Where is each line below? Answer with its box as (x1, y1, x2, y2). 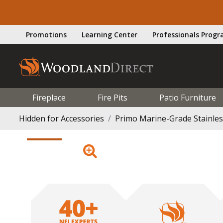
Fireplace (32, 92, 66, 103)
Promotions (26, 29, 67, 39)
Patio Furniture (159, 92, 216, 103)
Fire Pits (97, 92, 127, 103)
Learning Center (82, 29, 137, 39)
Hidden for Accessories (19, 112, 104, 124)
